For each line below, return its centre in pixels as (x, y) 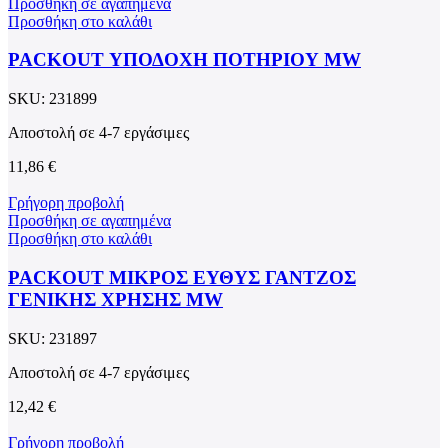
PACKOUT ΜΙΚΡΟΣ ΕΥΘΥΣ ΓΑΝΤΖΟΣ (182, 277)
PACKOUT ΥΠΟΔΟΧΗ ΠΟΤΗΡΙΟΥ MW (184, 60)
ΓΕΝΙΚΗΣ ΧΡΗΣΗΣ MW (115, 299)
